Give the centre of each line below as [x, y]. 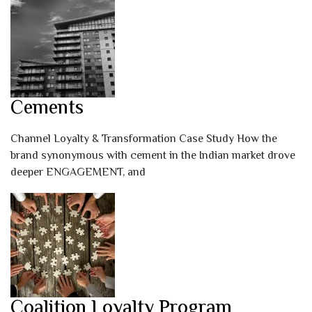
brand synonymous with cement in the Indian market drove [153, 156]
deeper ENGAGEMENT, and [78, 173]
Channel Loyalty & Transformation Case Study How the [144, 140]
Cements [47, 109]
